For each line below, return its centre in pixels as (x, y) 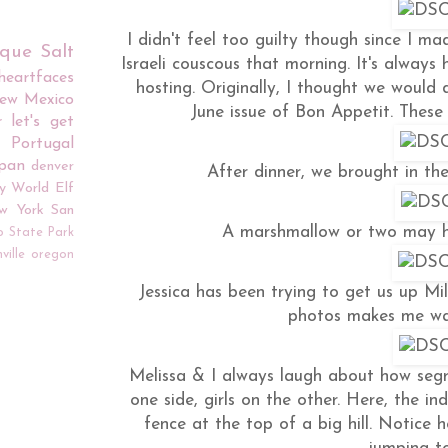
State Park (41, 232)
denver (52, 166)
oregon (52, 254)
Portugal (43, 144)
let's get (43, 122)
